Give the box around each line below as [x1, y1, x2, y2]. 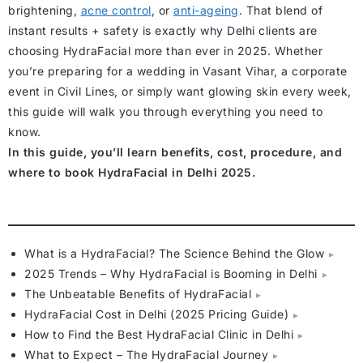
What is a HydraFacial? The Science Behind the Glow [24, 246, 324, 261]
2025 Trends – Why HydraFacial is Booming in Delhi [24, 267, 318, 281]
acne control [80, 3, 152, 18]
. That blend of [238, 3, 322, 18]
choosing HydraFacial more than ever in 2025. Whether [8, 44, 322, 58]
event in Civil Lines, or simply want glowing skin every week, [8, 84, 352, 99]
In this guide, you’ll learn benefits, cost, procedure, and [8, 145, 342, 160]
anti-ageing [173, 3, 239, 18]
